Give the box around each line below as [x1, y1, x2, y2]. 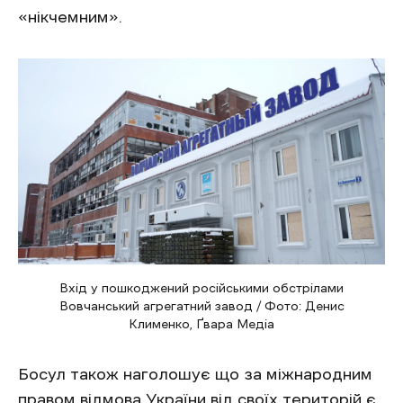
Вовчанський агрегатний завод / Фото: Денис [58, 300, 345, 313]
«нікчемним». [18, 8, 122, 25]
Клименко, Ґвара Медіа [129, 318, 274, 331]
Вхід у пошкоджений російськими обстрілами [59, 282, 344, 295]
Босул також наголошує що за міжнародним [18, 366, 372, 383]
